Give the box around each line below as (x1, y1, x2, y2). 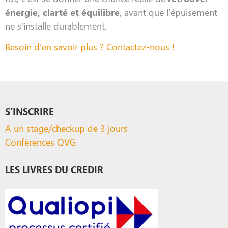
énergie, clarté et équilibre (5, 5, 120, 18)
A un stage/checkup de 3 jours (5, 121, 128, 134)
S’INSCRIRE (5, 104, 54, 118)
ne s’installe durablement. (5, 19, 107, 32)
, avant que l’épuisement (120, 5, 217, 18)
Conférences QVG (5, 135, 76, 148)
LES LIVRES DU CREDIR (5, 162, 103, 176)
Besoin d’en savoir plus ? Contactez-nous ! (5, 40, 175, 53)
